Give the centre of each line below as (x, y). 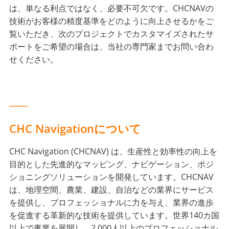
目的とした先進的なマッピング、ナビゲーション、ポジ (112, 164)
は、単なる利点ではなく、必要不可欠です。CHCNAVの (112, 8)
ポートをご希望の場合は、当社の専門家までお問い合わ (112, 47)
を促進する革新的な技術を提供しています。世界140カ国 (114, 215)
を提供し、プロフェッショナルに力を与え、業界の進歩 (112, 202)
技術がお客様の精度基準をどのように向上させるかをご (112, 21)
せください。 (34, 60)
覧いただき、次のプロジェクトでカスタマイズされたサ (112, 34)
